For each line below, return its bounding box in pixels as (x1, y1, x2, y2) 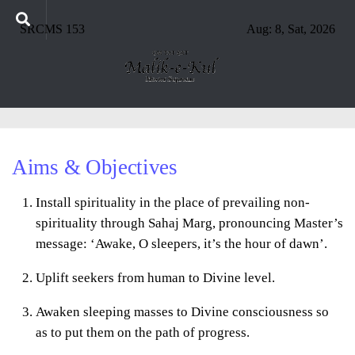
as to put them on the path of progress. (36, 324, 250, 340)
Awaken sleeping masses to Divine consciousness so (36, 303, 329, 319)
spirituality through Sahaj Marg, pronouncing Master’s (36, 216, 343, 231)
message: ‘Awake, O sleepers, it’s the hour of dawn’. (36, 236, 327, 252)
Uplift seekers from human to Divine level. (36, 269, 275, 285)
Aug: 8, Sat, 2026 (246, 22, 335, 36)
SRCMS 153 (20, 22, 85, 36)
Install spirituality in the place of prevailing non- (36, 195, 310, 211)
